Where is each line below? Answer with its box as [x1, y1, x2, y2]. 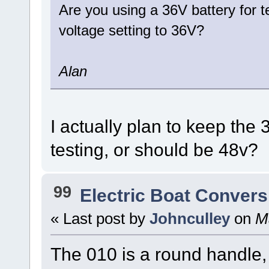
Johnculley [149, 210, 230, 228]
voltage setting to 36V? [58, 22, 204, 38]
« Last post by [50, 210, 150, 228]
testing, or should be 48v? [50, 139, 258, 160]
